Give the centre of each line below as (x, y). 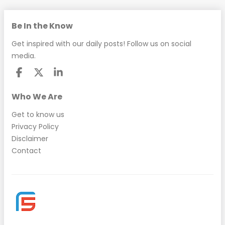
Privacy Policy (35, 126)
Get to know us (38, 114)
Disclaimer (30, 138)
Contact (26, 150)
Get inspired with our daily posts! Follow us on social (101, 44)
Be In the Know (42, 26)
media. (24, 56)
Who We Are (37, 97)
